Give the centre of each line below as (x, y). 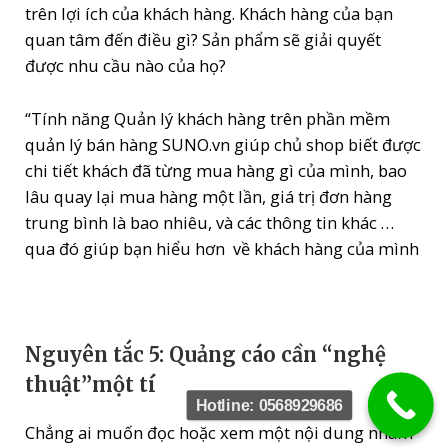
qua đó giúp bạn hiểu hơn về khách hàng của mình (222, 248)
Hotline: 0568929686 (269, 405)
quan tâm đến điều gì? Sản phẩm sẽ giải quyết (203, 40)
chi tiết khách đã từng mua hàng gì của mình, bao (216, 170)
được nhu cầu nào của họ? (126, 66)
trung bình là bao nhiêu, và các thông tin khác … (210, 222)
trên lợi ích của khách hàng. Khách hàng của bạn (209, 14)
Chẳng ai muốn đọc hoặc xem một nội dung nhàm (219, 433)
